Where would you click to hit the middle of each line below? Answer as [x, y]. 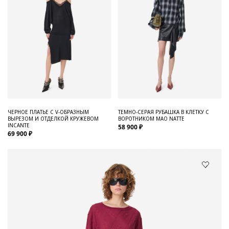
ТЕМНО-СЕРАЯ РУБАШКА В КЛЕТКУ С [164, 111]
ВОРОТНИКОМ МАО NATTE [151, 118]
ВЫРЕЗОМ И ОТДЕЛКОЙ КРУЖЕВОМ [53, 118]
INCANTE [19, 125]
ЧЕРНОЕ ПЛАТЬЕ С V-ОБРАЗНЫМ [48, 111]
